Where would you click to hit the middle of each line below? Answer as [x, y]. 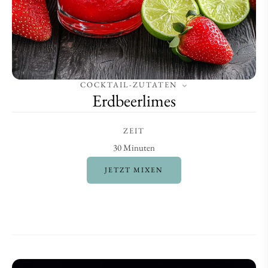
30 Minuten [134, 147]
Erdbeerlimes [134, 100]
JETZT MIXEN [134, 170]
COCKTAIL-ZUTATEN [129, 85]
